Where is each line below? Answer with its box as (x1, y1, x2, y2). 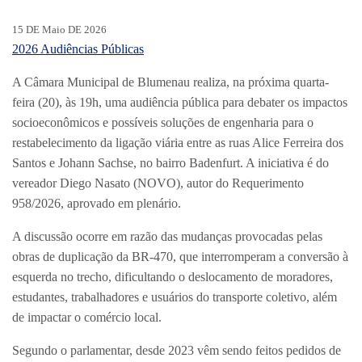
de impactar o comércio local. (12, 310, 162, 325)
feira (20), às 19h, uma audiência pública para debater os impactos (12, 95, 347, 110)
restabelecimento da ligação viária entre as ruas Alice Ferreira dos (12, 136, 343, 150)
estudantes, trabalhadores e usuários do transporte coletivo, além (12, 290, 337, 305)
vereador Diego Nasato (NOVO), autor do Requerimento (12, 176, 304, 191)
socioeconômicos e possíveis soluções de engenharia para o (12, 116, 314, 130)
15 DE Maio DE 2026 (12, 24, 107, 36)
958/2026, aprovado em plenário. (12, 196, 181, 211)
